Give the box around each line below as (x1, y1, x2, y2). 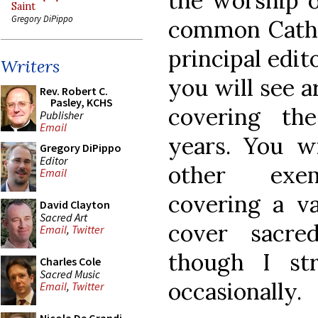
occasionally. (168, 276, 302, 306)
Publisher (40, 107, 83, 122)
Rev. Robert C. (40, 84, 108, 98)
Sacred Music (40, 266, 100, 281)
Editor (40, 153, 67, 168)
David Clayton (40, 197, 110, 212)
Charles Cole (40, 254, 101, 268)
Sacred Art (40, 209, 87, 224)
